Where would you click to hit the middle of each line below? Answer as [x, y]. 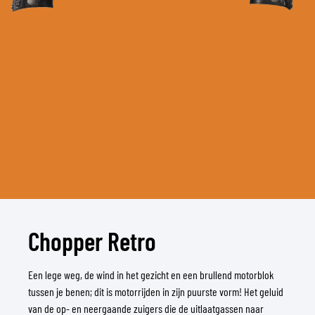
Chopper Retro [92, 240]
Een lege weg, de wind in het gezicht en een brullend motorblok [151, 274]
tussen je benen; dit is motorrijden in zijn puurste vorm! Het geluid [156, 291]
